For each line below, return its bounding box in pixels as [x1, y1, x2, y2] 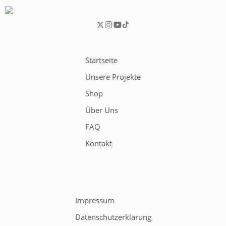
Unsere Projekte [85, 72, 141, 82]
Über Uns [85, 105, 118, 116]
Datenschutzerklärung [75, 212, 151, 222]
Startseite [85, 55, 118, 66]
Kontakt [85, 139, 112, 149]
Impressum [75, 196, 115, 206]
